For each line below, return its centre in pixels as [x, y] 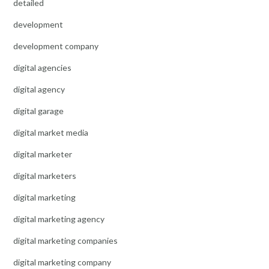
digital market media [51, 132]
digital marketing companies [65, 240]
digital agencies [42, 67]
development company [56, 46]
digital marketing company [62, 262]
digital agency [39, 89]
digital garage [38, 110]
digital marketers [45, 175]
